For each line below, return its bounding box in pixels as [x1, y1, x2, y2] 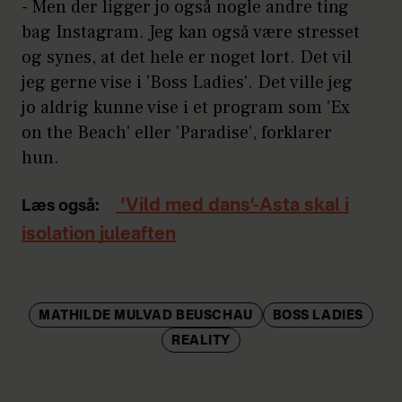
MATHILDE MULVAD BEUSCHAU [39, 310, 253, 323]
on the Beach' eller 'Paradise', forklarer [22, 121, 332, 145]
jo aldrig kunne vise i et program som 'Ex [22, 96, 350, 120]
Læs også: [22, 198, 100, 215]
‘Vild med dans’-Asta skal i [116, 197, 349, 216]
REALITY [171, 335, 231, 348]
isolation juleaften [22, 226, 176, 245]
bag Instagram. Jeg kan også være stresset [22, 21, 360, 45]
